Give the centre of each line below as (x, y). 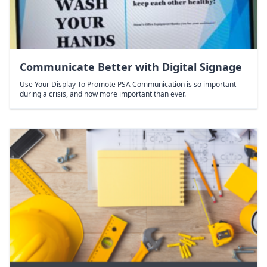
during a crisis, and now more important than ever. (103, 94)
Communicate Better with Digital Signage (131, 66)
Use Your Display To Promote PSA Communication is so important (128, 84)
